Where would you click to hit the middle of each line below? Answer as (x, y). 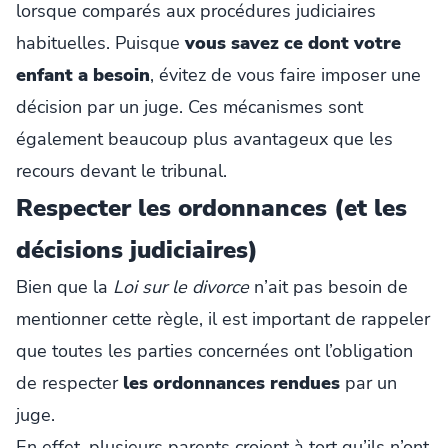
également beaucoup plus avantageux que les (204, 138)
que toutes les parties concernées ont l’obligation (214, 350)
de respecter (69, 382)
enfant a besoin (83, 74)
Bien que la (64, 286)
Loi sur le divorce (181, 286)
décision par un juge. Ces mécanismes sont (189, 106)
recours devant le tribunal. (121, 170)
